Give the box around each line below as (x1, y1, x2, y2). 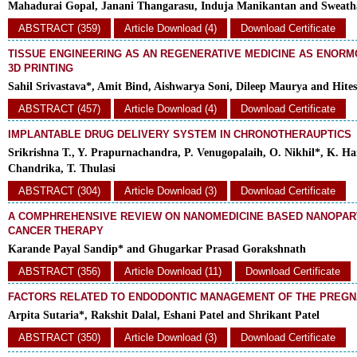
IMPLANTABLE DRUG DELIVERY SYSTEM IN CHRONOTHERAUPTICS (8, 128, 351, 140)
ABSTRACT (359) (18, 22, 100, 34)
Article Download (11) (124, 265, 222, 277)
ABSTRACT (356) (18, 265, 100, 277)
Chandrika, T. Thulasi (8, 163, 116, 175)
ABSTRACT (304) (18, 185, 100, 197)
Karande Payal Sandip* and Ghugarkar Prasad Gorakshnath (8, 243, 306, 255)
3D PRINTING (8, 62, 73, 74)
